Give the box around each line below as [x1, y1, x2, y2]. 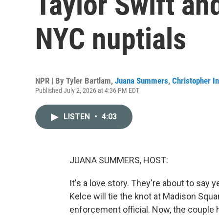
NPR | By [35, 76, 66, 86]
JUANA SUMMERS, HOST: [69, 155, 168, 165]
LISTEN [64, 112, 92, 121]
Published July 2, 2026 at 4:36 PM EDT [35, 87, 139, 94]
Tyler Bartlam [66, 76, 111, 86]
